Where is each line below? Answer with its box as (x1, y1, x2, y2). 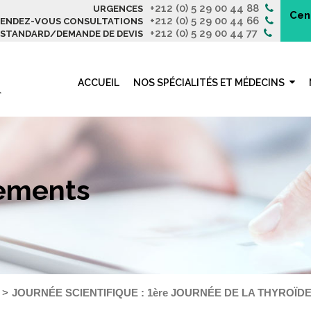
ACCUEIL (78, 77, 119, 88)
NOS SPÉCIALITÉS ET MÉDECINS (133, 77, 285, 88)
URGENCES (93, 3, 143, 14)
